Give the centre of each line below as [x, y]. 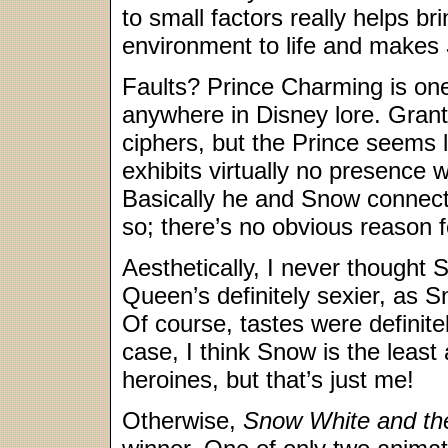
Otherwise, [182, 420]
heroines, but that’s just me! [268, 379]
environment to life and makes [284, 45]
